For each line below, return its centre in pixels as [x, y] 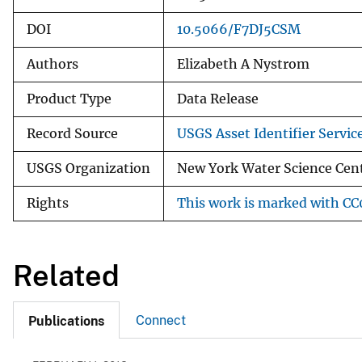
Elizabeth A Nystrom [243, 64]
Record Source [72, 133]
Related [66, 275]
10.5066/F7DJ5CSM [239, 29]
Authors [53, 64]
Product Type [69, 99]
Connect [161, 321]
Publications [66, 322]
